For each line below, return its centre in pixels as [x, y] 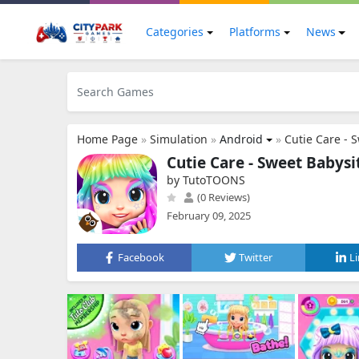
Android [241, 139]
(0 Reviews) [222, 197]
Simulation [179, 139]
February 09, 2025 [209, 216]
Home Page [107, 139]
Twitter [256, 257]
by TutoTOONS [206, 180]
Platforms [254, 32]
